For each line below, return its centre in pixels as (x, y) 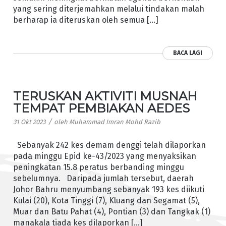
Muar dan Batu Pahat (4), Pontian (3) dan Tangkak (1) (111, 211)
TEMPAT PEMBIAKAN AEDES (101, 108)
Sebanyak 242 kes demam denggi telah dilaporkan (109, 145)
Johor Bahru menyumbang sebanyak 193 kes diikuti (108, 189)
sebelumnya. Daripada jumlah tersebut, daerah (103, 178)
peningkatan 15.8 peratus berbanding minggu (98, 167)
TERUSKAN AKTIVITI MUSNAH (105, 96)
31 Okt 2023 (29, 122)
